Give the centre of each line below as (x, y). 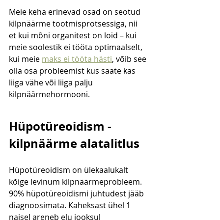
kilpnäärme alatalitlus (74, 144)
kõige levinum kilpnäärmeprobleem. (76, 182)
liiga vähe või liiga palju (52, 83)
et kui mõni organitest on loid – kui (74, 36)
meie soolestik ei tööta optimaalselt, (77, 47)
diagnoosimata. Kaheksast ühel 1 (71, 206)
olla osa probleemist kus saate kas (73, 71)
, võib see (130, 59)
